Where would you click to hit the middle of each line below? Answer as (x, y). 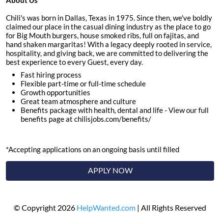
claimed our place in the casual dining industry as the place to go (108, 27)
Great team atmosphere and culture (78, 101)
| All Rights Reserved (171, 208)
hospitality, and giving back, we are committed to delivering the (107, 53)
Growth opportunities (55, 93)
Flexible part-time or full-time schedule (83, 84)
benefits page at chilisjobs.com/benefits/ (86, 119)
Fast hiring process (51, 75)
